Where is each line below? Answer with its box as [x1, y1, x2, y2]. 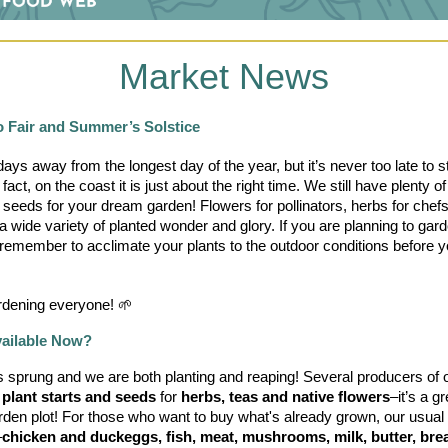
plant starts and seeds [2, 389, 156, 405]
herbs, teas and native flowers [181, 389, 390, 405]
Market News [119, 56, 329, 97]
